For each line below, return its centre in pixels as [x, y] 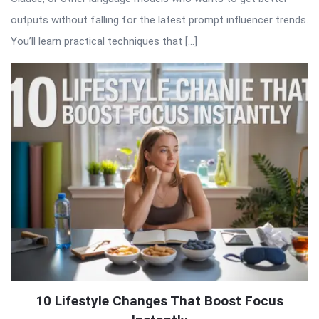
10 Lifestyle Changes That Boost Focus [159, 300]
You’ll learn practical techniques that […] [104, 41]
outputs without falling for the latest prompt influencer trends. [159, 20]
